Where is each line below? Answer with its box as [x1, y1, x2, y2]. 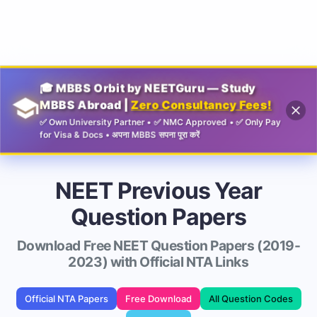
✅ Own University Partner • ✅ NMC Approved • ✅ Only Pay [38, 117, 282, 128]
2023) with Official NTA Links [68, 253, 249, 271]
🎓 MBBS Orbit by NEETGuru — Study [38, 80, 258, 95]
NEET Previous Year [54, 177, 263, 204]
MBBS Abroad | [38, 97, 131, 113]
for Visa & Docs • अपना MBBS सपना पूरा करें [38, 129, 200, 141]
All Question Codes [208, 292, 293, 304]
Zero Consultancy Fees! [130, 97, 273, 113]
